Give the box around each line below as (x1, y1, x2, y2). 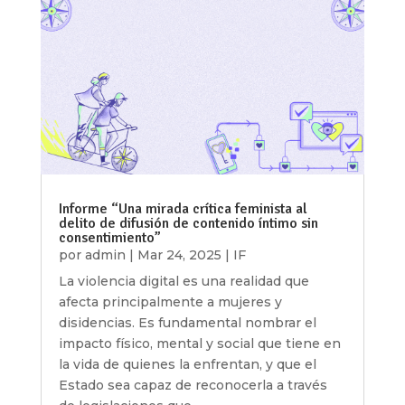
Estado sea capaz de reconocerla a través (58, 377, 327, 394)
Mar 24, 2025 (137, 247, 221, 264)
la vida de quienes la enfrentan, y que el (58, 356, 316, 373)
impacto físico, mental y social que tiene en (58, 335, 341, 353)
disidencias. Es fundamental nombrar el (58, 315, 316, 332)
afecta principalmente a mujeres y (58, 294, 282, 311)
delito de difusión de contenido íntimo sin (58, 214, 318, 233)
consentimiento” (58, 229, 161, 248)
